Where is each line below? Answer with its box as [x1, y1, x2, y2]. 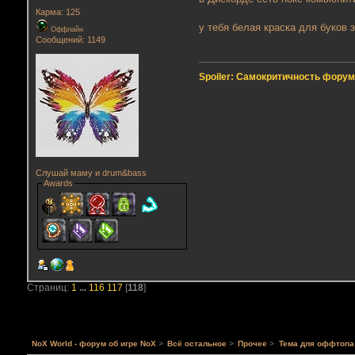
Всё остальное [167, 339, 227, 349]
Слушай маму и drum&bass [35, 168, 147, 178]
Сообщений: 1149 [35, 35, 105, 45]
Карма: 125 [35, 7, 80, 17]
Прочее [238, 339, 268, 349]
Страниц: [26, 282, 71, 293]
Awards [43, 178, 73, 189]
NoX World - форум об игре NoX [32, 339, 157, 349]
